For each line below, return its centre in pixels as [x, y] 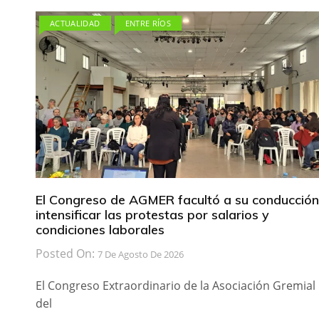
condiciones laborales [100, 230]
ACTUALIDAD [75, 23]
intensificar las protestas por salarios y [152, 215]
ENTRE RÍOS [148, 23]
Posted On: [67, 254]
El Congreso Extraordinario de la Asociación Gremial [176, 286]
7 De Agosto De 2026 [141, 255]
